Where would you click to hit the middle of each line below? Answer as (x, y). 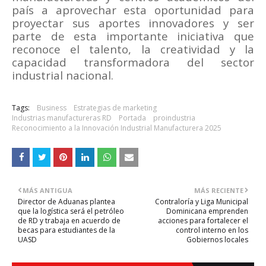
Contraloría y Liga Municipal (202, 202)
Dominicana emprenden (207, 211)
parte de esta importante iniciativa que (133, 36)
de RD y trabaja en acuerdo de (69, 221)
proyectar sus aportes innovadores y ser (133, 23)
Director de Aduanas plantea (66, 202)
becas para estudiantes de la (66, 230)
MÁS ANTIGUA (47, 191)
